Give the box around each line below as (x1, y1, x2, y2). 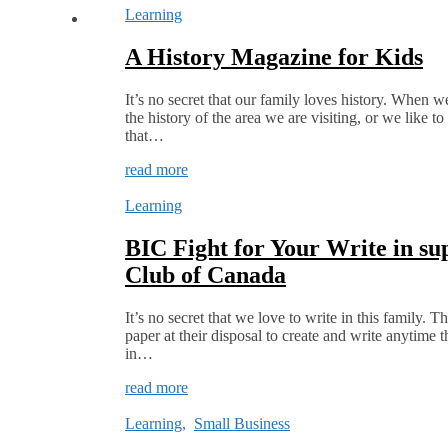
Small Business (194, 414, 290, 432)
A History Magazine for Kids (125, 43, 423, 70)
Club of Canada (125, 261, 286, 288)
